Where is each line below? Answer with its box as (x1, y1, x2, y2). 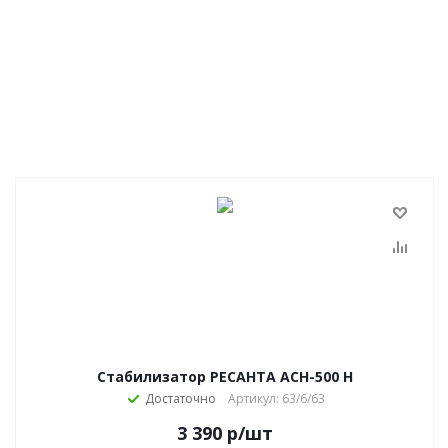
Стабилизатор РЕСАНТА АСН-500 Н (97, 367, 353, 386)
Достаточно (145, 390, 216, 407)
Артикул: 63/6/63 (228, 390, 325, 407)
